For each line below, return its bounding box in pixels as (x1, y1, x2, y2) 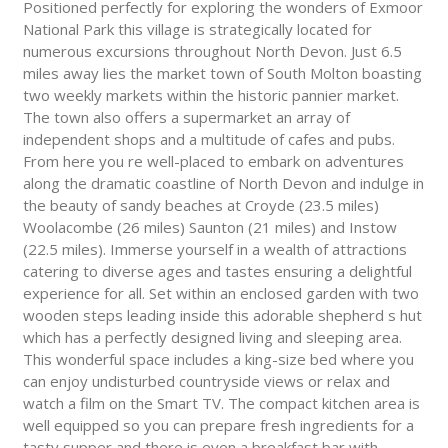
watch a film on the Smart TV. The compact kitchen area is (22, 393, 420, 414)
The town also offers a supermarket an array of (22, 107, 350, 128)
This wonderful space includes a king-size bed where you (22, 349, 414, 370)
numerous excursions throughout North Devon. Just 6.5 (22, 41, 402, 62)
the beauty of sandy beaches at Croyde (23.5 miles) (22, 195, 379, 216)
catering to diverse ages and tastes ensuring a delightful (22, 261, 412, 282)
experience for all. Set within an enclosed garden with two (22, 283, 419, 304)
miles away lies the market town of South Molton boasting (22, 63, 422, 84)
